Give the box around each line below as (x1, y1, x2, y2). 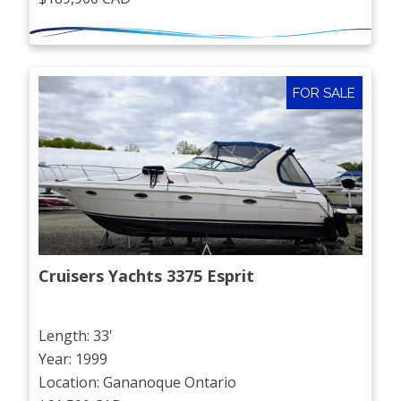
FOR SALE (293, 84, 356, 101)
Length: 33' (38, 325, 114, 346)
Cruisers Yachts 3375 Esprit (38, 265, 255, 287)
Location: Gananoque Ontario (38, 371, 237, 392)
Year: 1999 (38, 348, 108, 369)
